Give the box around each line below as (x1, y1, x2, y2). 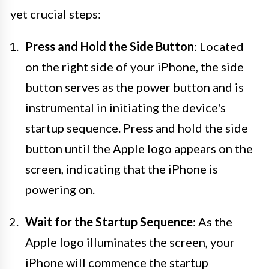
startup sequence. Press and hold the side (25, 120, 248, 135)
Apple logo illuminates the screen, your (25, 234, 235, 249)
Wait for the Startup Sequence (25, 214, 193, 229)
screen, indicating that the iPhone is (25, 161, 218, 176)
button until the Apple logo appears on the (25, 141, 253, 156)
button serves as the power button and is (25, 79, 244, 94)
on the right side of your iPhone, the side (25, 59, 244, 74)
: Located (194, 38, 244, 53)
